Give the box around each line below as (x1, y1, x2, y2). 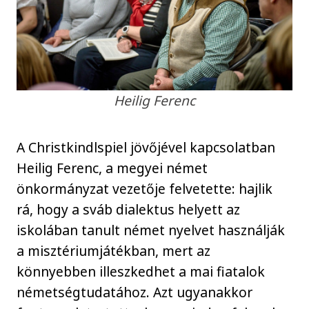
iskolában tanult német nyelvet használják (17, 221, 286, 240)
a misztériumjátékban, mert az (17, 241, 211, 261)
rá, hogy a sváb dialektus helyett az (17, 200, 241, 219)
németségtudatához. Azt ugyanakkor (17, 283, 253, 302)
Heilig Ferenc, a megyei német (17, 159, 208, 178)
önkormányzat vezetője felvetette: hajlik (17, 179, 273, 199)
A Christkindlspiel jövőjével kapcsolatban (17, 138, 276, 157)
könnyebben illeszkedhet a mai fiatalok (17, 262, 266, 281)
